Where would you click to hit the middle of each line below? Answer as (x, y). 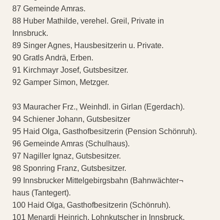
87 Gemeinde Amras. (49, 9)
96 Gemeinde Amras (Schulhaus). (71, 144)
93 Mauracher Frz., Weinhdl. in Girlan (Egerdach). (98, 107)
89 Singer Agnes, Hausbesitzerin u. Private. (88, 46)
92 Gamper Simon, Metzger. (61, 82)
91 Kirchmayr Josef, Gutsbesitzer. (70, 70)
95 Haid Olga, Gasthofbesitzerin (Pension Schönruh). (105, 132)
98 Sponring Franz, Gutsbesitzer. (69, 168)
